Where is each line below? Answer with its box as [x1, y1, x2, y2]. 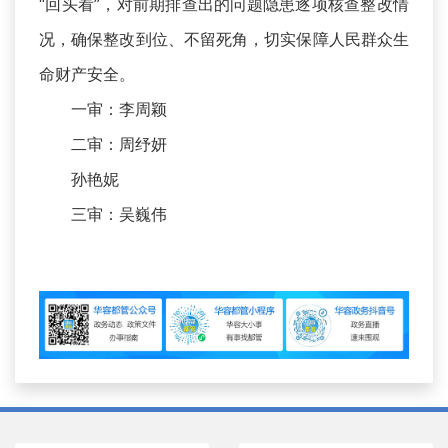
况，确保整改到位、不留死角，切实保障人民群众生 [39, 28, 409, 49]
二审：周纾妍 [39, 133, 167, 154]
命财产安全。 [39, 63, 135, 84]
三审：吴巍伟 [39, 203, 167, 224]
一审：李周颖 [39, 98, 167, 119]
